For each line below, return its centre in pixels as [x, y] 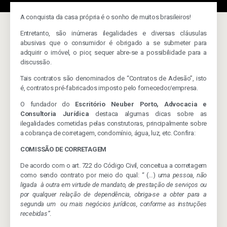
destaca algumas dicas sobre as [151, 114]
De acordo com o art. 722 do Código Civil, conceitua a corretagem [113, 165]
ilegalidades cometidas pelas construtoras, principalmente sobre [113, 123]
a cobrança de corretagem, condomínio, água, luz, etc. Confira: [108, 133]
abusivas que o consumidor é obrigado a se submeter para [113, 43]
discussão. [36, 62]
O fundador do [48, 104]
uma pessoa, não [182, 175]
